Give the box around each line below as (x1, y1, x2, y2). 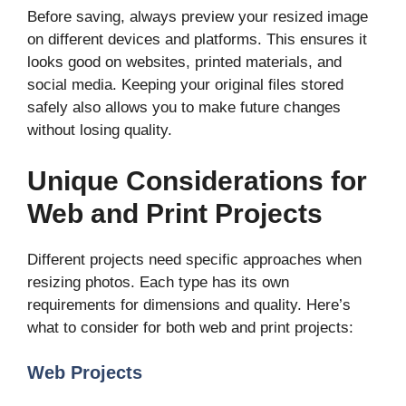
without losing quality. (27, 121, 172, 140)
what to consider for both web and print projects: (27, 318, 353, 336)
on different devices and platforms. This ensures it (27, 31, 367, 49)
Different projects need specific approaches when (27, 250, 362, 268)
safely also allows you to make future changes (27, 99, 341, 117)
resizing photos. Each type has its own (27, 273, 289, 291)
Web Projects (27, 362, 142, 383)
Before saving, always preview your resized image (27, 8, 368, 26)
